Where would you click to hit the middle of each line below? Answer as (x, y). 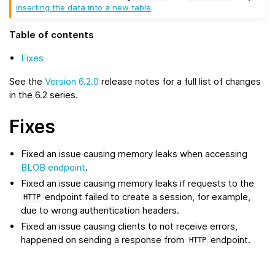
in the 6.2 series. (44, 95)
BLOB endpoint (53, 167)
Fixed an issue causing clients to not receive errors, (130, 226)
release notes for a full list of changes (180, 81)
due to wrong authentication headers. (100, 210)
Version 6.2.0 (72, 81)
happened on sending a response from (104, 239)
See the (27, 81)
